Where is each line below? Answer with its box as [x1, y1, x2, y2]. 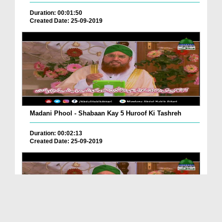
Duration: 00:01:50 [30, 9, 82, 17]
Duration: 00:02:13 [30, 130, 82, 137]
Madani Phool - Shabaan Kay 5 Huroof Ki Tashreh [30, 110, 181, 117]
